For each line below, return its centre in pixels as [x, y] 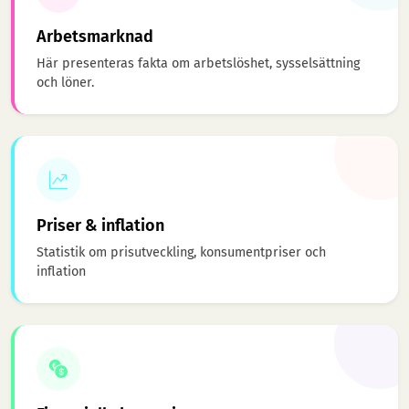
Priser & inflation [100, 226]
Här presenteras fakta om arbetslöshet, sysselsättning [198, 64]
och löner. [65, 83]
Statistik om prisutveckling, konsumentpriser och [181, 253]
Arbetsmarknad [95, 37]
